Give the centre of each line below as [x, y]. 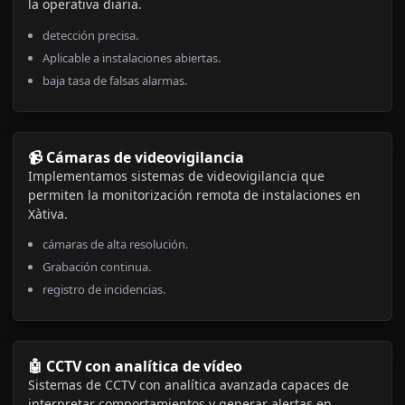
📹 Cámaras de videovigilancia [136, 157]
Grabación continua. [97, 267]
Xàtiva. [48, 213]
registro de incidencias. [104, 290]
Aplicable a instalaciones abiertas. [132, 57]
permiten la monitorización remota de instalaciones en [194, 194]
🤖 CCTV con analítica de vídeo [135, 367]
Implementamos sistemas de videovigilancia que [176, 175]
